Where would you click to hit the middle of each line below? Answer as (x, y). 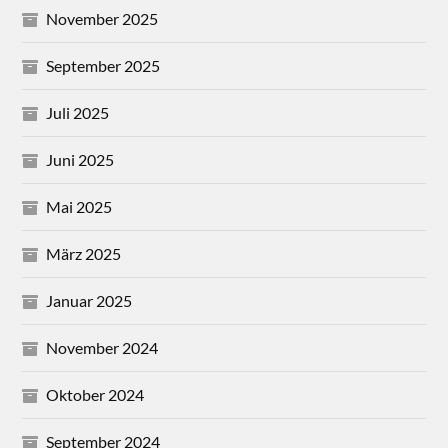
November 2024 (102, 347)
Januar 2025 (89, 300)
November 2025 (102, 18)
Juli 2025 (78, 112)
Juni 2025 (80, 159)
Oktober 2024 (95, 394)
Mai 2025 (79, 206)
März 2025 (84, 253)
